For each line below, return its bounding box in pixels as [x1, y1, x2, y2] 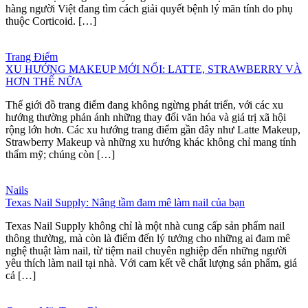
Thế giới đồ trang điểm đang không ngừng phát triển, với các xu [5, 98, 283, 111]
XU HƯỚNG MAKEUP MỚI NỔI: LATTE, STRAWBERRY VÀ [5, 63, 302, 75]
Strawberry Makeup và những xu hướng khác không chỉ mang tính [5, 135, 296, 148]
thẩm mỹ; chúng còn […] [5, 148, 115, 160]
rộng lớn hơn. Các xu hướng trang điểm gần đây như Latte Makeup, [5, 123, 300, 135]
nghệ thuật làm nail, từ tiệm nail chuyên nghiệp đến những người [5, 244, 287, 256]
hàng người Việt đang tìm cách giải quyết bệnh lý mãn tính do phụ [5, 2, 293, 14]
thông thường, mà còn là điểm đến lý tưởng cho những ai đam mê [5, 232, 290, 244]
